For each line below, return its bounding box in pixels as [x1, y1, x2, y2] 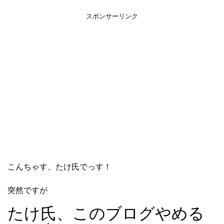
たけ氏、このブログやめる [7, 204, 204, 222]
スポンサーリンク [86, 12, 138, 20]
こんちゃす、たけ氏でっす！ [7, 162, 111, 171]
